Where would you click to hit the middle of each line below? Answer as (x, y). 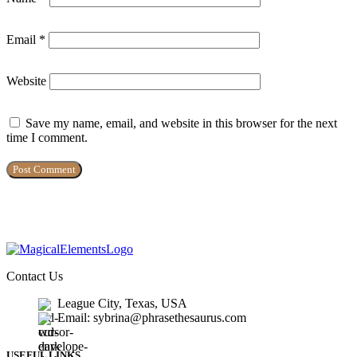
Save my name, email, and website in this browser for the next (181, 124)
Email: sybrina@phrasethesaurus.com (152, 318)
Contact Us (35, 277)
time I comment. (47, 138)
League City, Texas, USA (122, 304)
